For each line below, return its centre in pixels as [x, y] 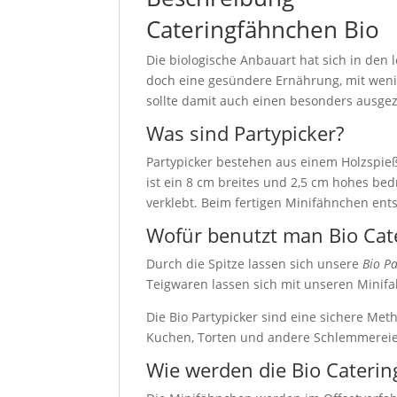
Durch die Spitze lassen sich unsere [255, 263]
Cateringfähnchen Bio [263, 29]
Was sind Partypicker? [245, 132]
